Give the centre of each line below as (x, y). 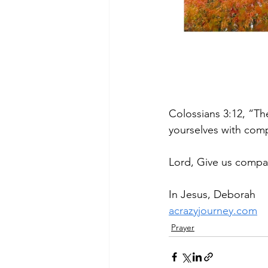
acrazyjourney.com (213, 211)
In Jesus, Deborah (212, 194)
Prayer (183, 227)
